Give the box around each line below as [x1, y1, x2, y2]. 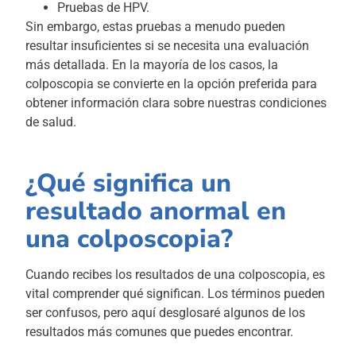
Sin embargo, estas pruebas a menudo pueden [25, 18, 286, 34]
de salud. [25, 114, 77, 130]
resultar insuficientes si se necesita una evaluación [25, 37, 310, 53]
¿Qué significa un [25, 165, 232, 200]
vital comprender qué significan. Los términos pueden [25, 285, 326, 301]
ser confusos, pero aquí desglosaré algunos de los [25, 304, 306, 320]
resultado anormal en [25, 193, 287, 228]
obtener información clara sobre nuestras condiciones [25, 95, 327, 110]
